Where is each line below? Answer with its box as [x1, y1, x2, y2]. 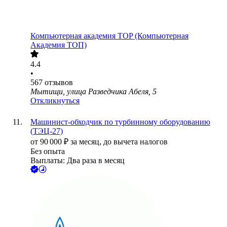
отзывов [45, 78, 73, 87]
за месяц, [70, 137, 103, 146]
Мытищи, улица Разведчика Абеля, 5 [30, 87, 157, 96]
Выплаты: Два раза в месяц [30, 156, 125, 165]
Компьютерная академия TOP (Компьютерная [30, 31, 188, 41]
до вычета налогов [103, 137, 168, 146]
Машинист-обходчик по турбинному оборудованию [30, 118, 210, 127]
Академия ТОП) [30, 41, 87, 50]
